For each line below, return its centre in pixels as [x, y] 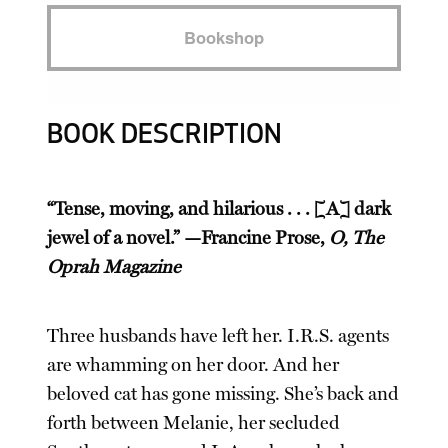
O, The [357, 237]
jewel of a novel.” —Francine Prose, [188, 237]
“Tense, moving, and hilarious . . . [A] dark [219, 208]
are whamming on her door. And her [193, 364]
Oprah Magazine [114, 266]
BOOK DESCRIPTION [165, 136]
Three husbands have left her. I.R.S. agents [218, 335]
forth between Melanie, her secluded [194, 422]
